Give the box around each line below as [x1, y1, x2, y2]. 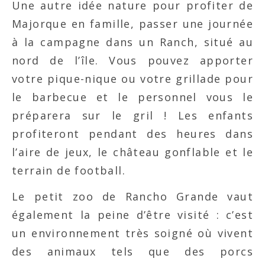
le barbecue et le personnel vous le [12, 90, 253, 105]
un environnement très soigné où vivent [12, 226, 253, 241]
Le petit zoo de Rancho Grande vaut [12, 189, 253, 204]
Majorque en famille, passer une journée [12, 17, 253, 31]
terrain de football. [12, 163, 125, 178]
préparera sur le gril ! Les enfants [12, 108, 253, 123]
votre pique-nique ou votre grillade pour [12, 72, 253, 86]
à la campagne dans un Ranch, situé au [12, 35, 253, 50]
